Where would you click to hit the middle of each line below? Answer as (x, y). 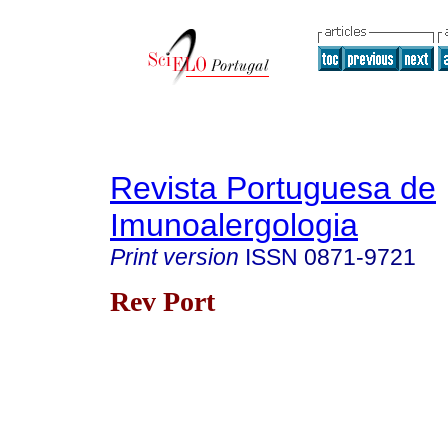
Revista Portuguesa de (273, 188)
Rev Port (162, 301)
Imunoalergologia (234, 225)
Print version (174, 257)
